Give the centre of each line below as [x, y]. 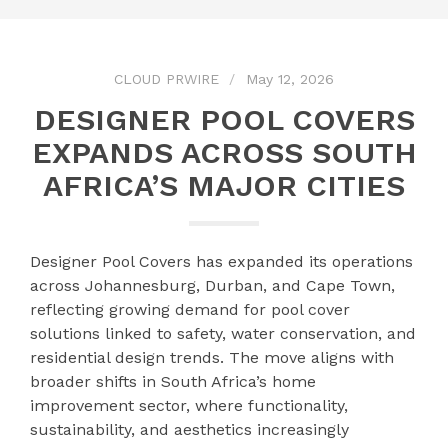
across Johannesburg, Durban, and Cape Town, [212, 285]
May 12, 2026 [290, 79]
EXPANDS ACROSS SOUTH [224, 152]
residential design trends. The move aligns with [212, 357]
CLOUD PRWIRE [166, 79]
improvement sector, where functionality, [189, 405]
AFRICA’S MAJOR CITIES [224, 185]
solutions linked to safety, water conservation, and [223, 333]
